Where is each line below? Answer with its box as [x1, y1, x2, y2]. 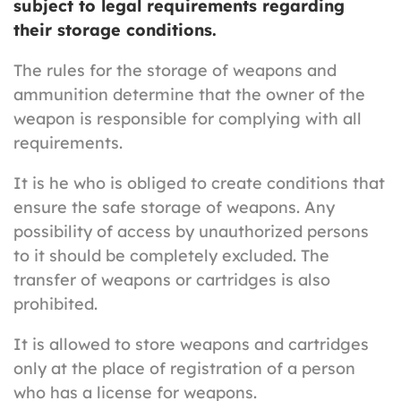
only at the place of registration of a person [13, 358, 355, 380]
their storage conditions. [13, 20, 217, 41]
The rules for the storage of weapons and [13, 60, 337, 81]
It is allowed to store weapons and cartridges [13, 334, 369, 355]
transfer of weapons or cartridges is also [13, 269, 330, 291]
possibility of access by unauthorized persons [13, 221, 369, 243]
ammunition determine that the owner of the [13, 84, 365, 106]
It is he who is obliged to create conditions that [13, 173, 385, 194]
